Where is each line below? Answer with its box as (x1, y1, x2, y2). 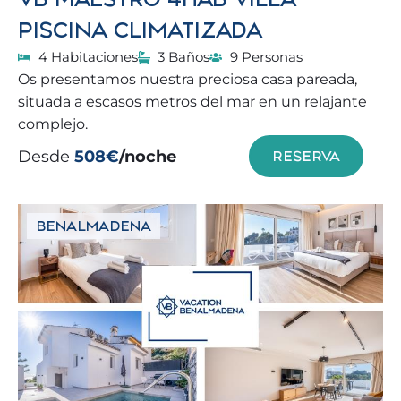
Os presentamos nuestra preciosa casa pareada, (18, 71, 357, 88)
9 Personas (229, 48, 303, 65)
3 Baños (158, 48, 209, 65)
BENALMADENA (36, 217, 151, 235)
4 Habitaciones (38, 48, 138, 65)
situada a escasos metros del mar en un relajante (18, 93, 367, 110)
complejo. (18, 115, 88, 132)
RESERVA (272, 147, 340, 166)
